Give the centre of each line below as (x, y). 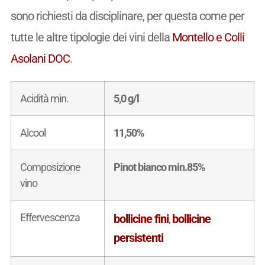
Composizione (50, 167)
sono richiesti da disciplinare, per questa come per (127, 16)
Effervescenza (50, 217)
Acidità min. (44, 98)
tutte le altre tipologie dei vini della (91, 37)
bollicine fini (141, 219)
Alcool (33, 132)
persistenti (138, 237)
